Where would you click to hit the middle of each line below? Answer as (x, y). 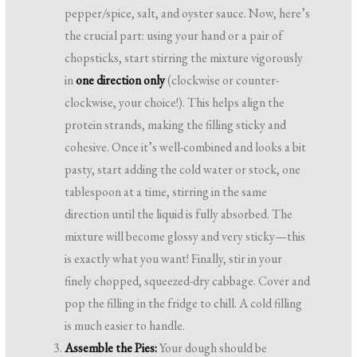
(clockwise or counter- (222, 80)
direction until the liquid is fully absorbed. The (179, 214)
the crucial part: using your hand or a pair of (174, 36)
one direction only (121, 80)
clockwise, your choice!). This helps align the (175, 103)
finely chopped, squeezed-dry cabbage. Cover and (188, 281)
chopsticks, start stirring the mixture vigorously (184, 58)
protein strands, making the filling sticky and (176, 125)
